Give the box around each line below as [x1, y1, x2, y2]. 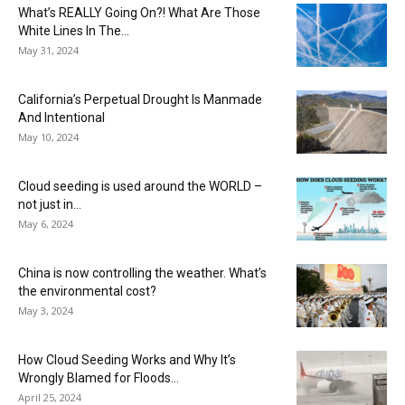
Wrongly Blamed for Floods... [18, 370, 179, 385]
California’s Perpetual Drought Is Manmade [18, 91, 262, 107]
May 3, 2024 [18, 303, 73, 317]
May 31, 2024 [18, 42, 79, 57]
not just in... [18, 196, 81, 212]
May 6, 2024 [18, 216, 73, 231]
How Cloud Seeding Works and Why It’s [18, 352, 236, 367]
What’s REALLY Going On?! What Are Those [18, 5, 260, 20]
